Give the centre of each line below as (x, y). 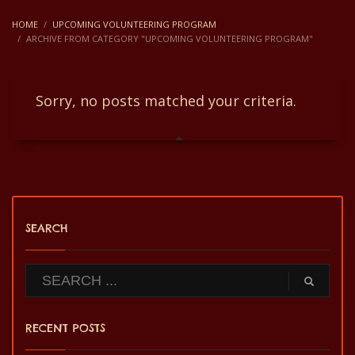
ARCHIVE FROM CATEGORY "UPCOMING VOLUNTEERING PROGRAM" (170, 38)
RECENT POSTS (65, 328)
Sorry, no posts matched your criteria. (166, 101)
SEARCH (47, 228)
